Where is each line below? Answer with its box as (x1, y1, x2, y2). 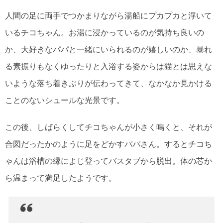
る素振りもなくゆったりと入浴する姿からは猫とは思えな (5, 62, 212, 71)
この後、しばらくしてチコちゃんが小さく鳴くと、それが (5, 123, 212, 132)
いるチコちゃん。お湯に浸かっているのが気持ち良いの (5, 28, 204, 37)
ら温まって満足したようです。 (5, 174, 116, 183)
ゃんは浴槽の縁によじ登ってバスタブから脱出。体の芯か (5, 157, 212, 166)
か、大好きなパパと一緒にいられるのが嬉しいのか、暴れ (5, 45, 212, 54)
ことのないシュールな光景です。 (5, 96, 124, 105)
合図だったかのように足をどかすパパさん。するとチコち (5, 140, 212, 149)
